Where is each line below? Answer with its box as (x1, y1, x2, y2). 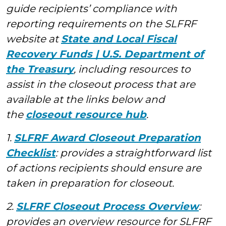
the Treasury (6, 63, 74, 75)
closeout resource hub (26, 108, 146, 121)
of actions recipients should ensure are (6, 162, 201, 174)
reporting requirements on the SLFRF (6, 18, 197, 30)
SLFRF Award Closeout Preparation (14, 132, 201, 144)
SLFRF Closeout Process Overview (16, 200, 199, 212)
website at (6, 33, 59, 45)
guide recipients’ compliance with (6, 3, 177, 15)
